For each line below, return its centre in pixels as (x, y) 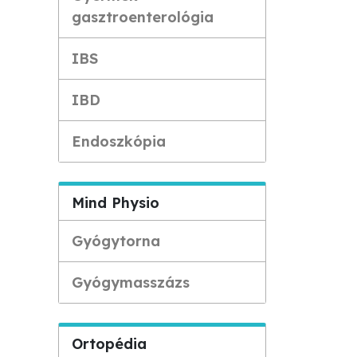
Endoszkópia (119, 141)
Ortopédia (109, 344)
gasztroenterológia (143, 17)
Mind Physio (116, 203)
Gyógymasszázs (131, 282)
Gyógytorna (116, 241)
